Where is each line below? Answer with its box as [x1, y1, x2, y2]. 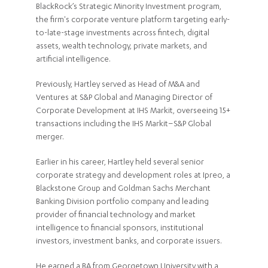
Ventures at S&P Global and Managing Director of [36, 94, 212, 103]
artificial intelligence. [36, 56, 111, 65]
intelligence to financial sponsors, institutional [36, 224, 203, 233]
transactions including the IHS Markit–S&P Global [36, 120, 211, 129]
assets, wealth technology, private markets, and [36, 42, 207, 51]
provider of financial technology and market [36, 211, 196, 220]
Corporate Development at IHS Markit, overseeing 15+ [36, 107, 230, 116]
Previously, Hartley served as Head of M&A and [36, 81, 200, 90]
